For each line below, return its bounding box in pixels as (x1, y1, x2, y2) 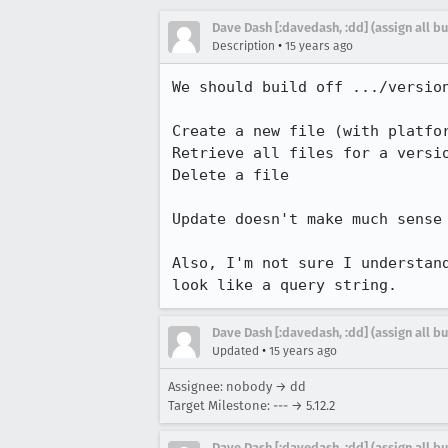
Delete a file (172, 166, 289, 184)
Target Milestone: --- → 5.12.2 (168, 398, 335, 413)
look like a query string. (172, 276, 397, 294)
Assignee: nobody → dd (168, 379, 306, 394)
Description (212, 39, 275, 53)
